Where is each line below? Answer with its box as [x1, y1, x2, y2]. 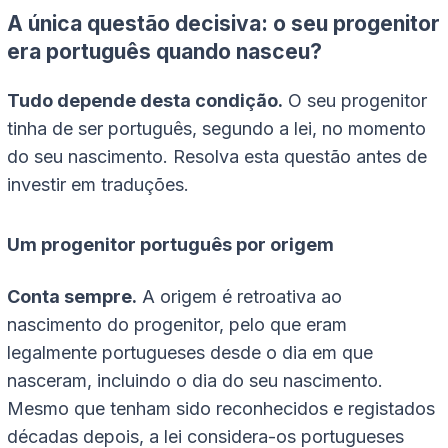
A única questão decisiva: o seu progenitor [7, 10, 440, 36]
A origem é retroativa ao [137, 285, 342, 307]
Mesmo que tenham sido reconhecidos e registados [7, 397, 435, 419]
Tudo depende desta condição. [7, 89, 283, 111]
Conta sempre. [7, 285, 137, 307]
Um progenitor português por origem [7, 233, 334, 255]
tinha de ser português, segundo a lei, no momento [7, 117, 426, 139]
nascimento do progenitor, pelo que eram [7, 313, 347, 335]
